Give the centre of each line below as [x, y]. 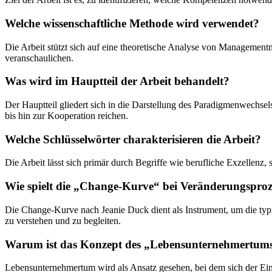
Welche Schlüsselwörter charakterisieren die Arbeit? [133, 139]
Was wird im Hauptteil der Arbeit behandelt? [117, 81]
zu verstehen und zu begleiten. [63, 220]
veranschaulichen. [39, 58]
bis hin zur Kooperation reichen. [66, 116]
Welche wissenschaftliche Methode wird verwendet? [132, 23]
